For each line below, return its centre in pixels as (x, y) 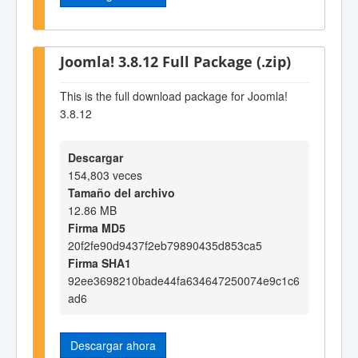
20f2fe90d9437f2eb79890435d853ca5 (165, 245)
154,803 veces (105, 175)
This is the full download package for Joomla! (174, 96)
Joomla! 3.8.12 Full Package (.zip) (175, 61)
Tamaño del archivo (121, 192)
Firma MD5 (97, 227)
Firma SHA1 (99, 263)
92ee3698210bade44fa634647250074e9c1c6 (184, 280)
